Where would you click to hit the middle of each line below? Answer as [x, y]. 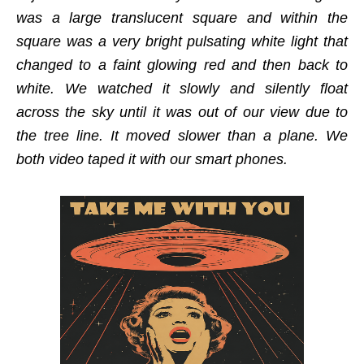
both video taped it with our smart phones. [152, 159]
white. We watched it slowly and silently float [182, 89]
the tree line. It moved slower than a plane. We [182, 136]
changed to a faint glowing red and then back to [182, 65]
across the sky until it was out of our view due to [182, 112]
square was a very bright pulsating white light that [182, 41]
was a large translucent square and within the [182, 18]
